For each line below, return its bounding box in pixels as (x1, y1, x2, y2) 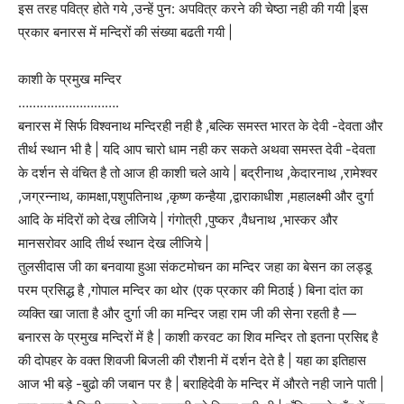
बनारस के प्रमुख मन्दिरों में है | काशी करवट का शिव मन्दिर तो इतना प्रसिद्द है (18, 328, 378, 346)
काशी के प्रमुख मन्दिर (18, 70, 122, 88)
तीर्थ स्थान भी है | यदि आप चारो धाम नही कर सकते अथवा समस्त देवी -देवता (18, 141, 375, 159)
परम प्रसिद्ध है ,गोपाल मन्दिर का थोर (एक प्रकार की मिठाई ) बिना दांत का (18, 281, 363, 299)
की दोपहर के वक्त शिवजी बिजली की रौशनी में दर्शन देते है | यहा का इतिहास (18, 352, 366, 370)
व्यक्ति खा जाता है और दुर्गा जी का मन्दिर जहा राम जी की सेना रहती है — (18, 305, 356, 323)
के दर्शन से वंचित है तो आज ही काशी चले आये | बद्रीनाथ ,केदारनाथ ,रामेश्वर (18, 164, 378, 182)
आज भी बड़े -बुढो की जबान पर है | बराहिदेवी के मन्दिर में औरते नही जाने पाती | (18, 375, 384, 393)
